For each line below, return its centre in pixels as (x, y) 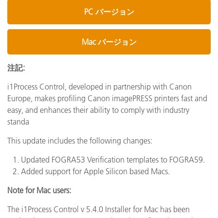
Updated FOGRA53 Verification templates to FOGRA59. (113, 160)
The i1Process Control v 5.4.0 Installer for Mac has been (99, 209)
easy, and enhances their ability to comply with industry (98, 110)
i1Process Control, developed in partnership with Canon (100, 87)
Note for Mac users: (39, 190)
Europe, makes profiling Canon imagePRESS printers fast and (107, 98)
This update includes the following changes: (80, 141)
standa (19, 122)
